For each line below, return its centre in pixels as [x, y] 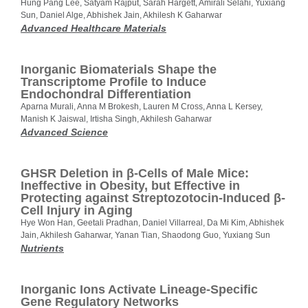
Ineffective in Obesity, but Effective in [130, 186]
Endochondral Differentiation [106, 95]
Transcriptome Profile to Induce [113, 82]
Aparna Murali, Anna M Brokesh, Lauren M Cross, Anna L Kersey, [142, 107]
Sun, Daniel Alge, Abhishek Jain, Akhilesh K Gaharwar [121, 15]
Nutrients [42, 249]
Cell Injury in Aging [77, 211]
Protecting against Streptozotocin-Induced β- [153, 198]
